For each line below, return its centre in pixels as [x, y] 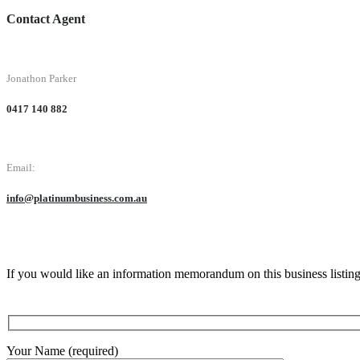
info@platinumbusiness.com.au [77, 198]
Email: [21, 168]
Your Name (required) [62, 350]
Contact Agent [46, 19]
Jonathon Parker [41, 78]
